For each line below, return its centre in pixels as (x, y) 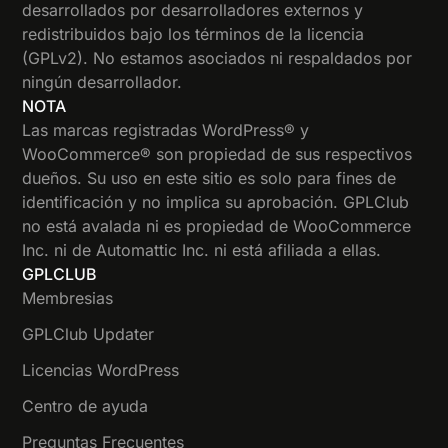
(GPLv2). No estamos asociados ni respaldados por (217, 58)
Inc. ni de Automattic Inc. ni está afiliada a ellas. (202, 250)
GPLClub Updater (88, 334)
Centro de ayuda (85, 406)
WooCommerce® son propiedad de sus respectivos (217, 154)
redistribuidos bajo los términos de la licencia (193, 34)
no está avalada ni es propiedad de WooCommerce (217, 226)
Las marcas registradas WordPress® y (166, 130)
